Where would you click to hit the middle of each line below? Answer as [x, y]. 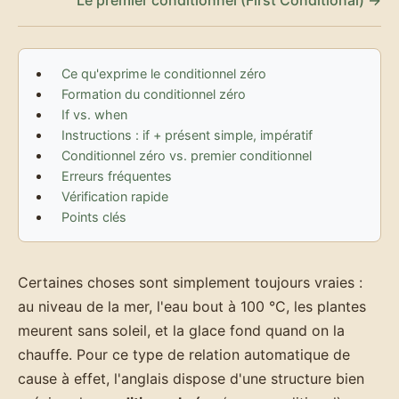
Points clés [94, 216]
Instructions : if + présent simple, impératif [187, 134]
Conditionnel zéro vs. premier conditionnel [187, 155]
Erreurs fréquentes [117, 175]
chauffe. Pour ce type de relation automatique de [184, 354]
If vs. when [94, 114]
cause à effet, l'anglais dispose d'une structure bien [191, 378]
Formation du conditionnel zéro [154, 94]
